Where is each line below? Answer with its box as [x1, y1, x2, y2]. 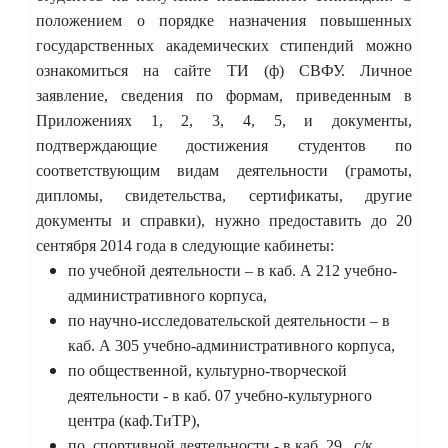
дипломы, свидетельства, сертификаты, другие [36, 186, 412, 204]
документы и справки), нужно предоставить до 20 [36, 211, 412, 229]
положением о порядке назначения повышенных [36, 11, 412, 29]
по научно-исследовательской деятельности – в [68, 311, 390, 329]
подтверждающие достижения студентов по [36, 136, 412, 154]
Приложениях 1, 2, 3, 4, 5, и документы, [36, 111, 412, 129]
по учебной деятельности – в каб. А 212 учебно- [68, 261, 397, 279]
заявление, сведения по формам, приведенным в [36, 86, 412, 104]
